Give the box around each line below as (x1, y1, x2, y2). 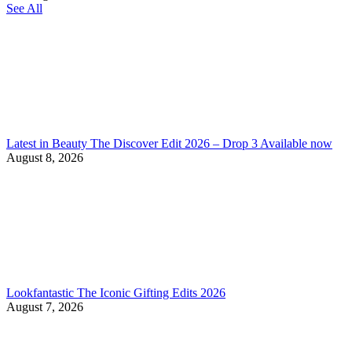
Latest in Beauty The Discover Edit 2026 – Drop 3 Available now (6, 136, 332, 150)
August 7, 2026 (6, 299, 83, 313)
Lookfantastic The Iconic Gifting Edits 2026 (6, 285, 225, 299)
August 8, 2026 (6, 150, 83, 164)
